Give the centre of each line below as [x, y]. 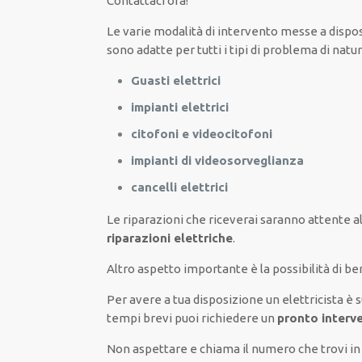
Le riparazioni [145, 219]
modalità [179, 31]
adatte [155, 50]
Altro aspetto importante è [183, 269]
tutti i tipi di [229, 50]
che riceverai [221, 219]
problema [290, 50]
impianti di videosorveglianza [218, 160]
